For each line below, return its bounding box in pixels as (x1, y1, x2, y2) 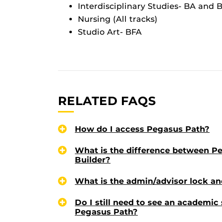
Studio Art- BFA (78, 27, 147, 37)
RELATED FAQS (58, 94, 156, 108)
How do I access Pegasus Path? (75, 124, 210, 134)
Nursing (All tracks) (78, 14, 160, 24)
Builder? (75, 155, 111, 165)
